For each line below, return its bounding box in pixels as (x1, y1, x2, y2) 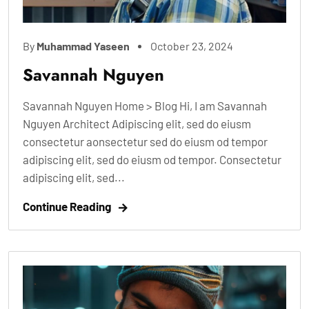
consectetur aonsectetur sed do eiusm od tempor (23, 134, 268, 148)
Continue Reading (23, 199, 111, 213)
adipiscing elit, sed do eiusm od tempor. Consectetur (23, 152, 281, 166)
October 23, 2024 (150, 39, 233, 52)
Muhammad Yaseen (37, 39, 130, 52)
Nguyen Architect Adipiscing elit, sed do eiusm (23, 116, 251, 130)
